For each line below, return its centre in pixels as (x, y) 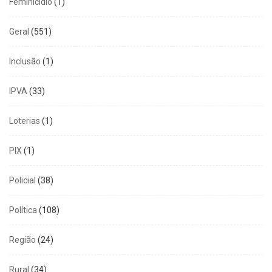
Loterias (25, 121)
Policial (22, 180)
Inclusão (25, 61)
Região (22, 240)
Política (23, 210)
